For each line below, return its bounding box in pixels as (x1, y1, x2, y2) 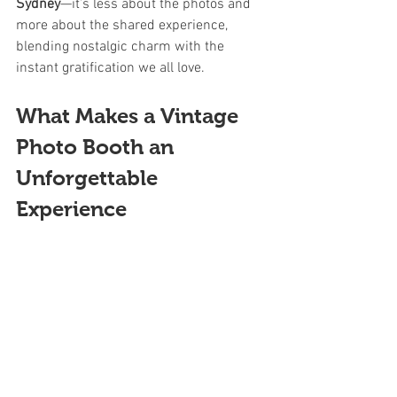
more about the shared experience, (16, 17, 231, 35)
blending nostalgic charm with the (16, 38, 228, 56)
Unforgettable (16, 166, 163, 190)
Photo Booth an (16, 135, 179, 159)
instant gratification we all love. (16, 59, 205, 77)
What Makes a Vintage (16, 104, 244, 128)
